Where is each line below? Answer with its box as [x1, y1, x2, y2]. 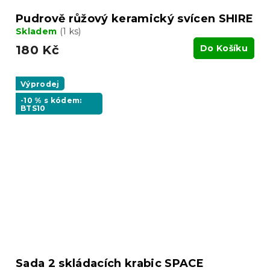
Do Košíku [200, 43, 248, 54]
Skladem [16, 26, 60, 37]
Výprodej [20, 80, 60, 89]
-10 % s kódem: [20, 95, 82, 105]
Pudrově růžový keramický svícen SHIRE [16, 12, 254, 26]
